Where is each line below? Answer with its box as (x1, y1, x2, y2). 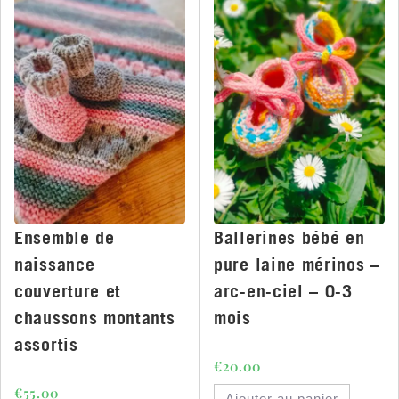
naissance (14, 253, 95, 276)
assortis (14, 333, 78, 356)
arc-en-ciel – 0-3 (214, 280, 353, 303)
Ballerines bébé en (214, 226, 365, 249)
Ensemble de (14, 226, 115, 249)
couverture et (14, 280, 122, 303)
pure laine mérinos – (214, 253, 380, 276)
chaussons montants (14, 306, 175, 330)
